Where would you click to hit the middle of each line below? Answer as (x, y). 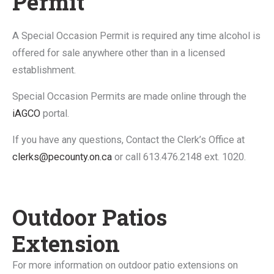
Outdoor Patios (90, 217)
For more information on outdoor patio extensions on (125, 265)
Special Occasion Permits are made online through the (129, 97)
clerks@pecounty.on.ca (62, 157)
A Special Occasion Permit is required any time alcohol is (136, 36)
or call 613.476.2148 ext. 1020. (179, 157)
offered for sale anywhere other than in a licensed (119, 53)
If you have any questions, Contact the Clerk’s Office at (128, 140)
